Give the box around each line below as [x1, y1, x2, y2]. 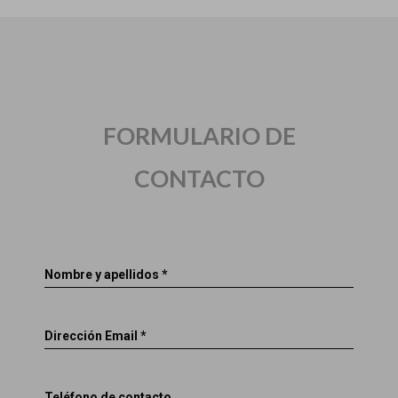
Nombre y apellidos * [44, 267, 168, 282]
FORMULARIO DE [102, 122, 296, 150]
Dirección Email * [44, 329, 147, 343]
